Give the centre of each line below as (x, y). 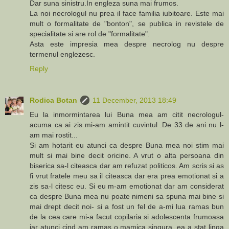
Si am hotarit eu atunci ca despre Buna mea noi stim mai (127, 145)
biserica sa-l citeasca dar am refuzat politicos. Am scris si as (127, 165)
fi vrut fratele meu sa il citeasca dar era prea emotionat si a (127, 176)
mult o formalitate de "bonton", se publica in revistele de (127, 23)
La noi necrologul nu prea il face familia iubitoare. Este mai (127, 13)
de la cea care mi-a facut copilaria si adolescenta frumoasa (127, 216)
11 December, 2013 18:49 (134, 100)
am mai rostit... (54, 135)
